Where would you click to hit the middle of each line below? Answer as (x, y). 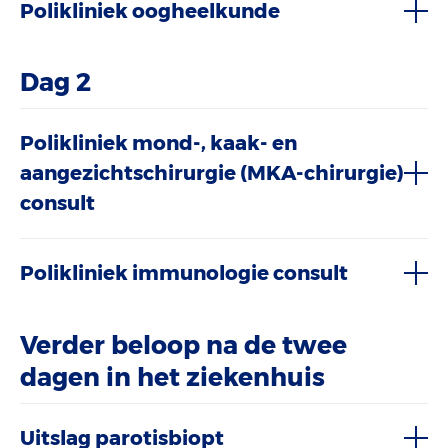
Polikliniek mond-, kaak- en (158, 143)
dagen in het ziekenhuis (172, 377)
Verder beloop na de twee (183, 345)
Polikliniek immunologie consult (184, 273)
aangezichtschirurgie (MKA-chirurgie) (212, 173)
